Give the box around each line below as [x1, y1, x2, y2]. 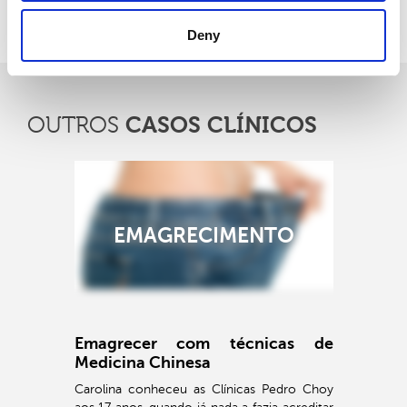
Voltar [64, 15, 116, 37]
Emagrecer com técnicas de [74, 334, 333, 352]
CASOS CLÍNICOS [125, 112, 317, 138]
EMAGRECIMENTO [113, 223, 294, 247]
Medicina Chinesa [74, 353, 211, 372]
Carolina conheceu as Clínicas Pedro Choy [74, 382, 333, 396]
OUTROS [27, 113, 125, 138]
